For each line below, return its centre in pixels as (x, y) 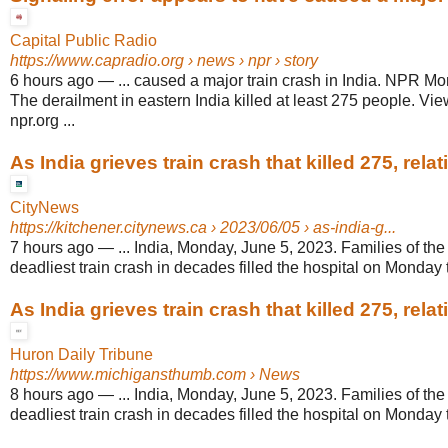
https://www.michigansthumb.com (128, 375)
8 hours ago (52, 395)
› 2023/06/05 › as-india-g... (301, 228)
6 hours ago (52, 81)
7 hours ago (52, 248)
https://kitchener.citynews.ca (108, 228)
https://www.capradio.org (97, 61)
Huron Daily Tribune (81, 355)
